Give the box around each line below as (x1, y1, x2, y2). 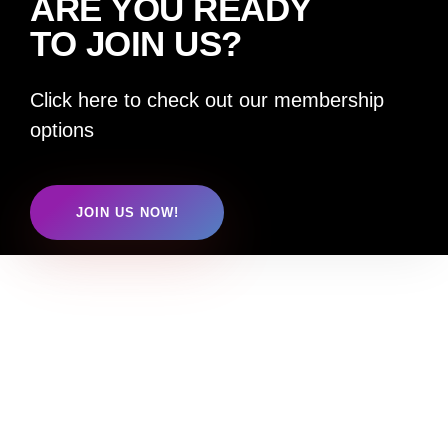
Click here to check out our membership (30, 89, 384, 111)
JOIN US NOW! (75, 204, 179, 220)
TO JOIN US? (30, 23, 242, 63)
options (30, 119, 94, 141)
